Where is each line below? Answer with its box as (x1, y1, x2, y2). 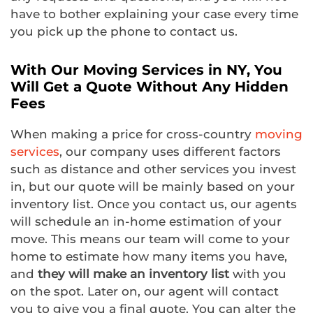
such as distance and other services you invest (10, 162, 296, 176)
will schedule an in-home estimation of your (10, 214, 282, 228)
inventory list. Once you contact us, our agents (10, 197, 297, 211)
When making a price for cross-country (10, 127, 255, 141)
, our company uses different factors (59, 145, 281, 159)
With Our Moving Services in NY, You (10, 61, 282, 78)
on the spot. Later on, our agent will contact (10, 284, 279, 298)
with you (229, 267, 286, 281)
